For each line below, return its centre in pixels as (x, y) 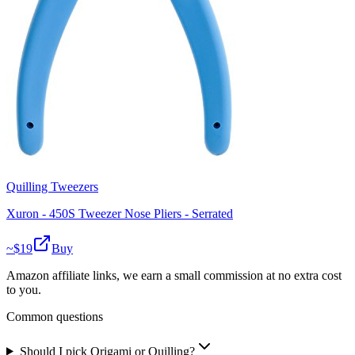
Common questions (55, 316)
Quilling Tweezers (52, 186)
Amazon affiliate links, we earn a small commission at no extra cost (174, 275)
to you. (24, 289)
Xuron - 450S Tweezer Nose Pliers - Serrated (120, 213)
